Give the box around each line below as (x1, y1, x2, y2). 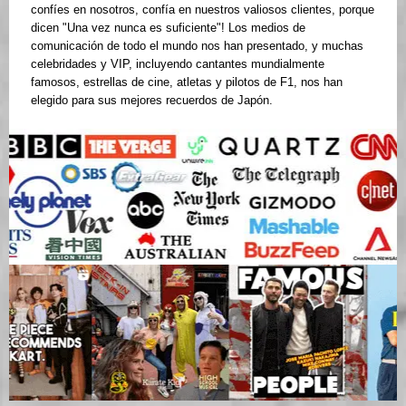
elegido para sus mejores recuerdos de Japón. (31, 92, 273, 107)
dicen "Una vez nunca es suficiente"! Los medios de (31, 20, 305, 34)
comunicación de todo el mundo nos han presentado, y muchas (31, 38, 363, 53)
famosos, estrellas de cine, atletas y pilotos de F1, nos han (31, 74, 343, 89)
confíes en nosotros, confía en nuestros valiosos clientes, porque (31, 2, 374, 16)
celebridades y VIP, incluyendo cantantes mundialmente (31, 56, 324, 71)
